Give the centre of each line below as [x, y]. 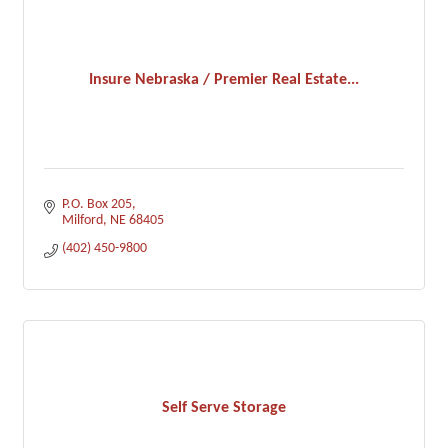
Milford [82, 220]
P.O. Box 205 [96, 204]
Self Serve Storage [224, 407]
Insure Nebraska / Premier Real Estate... [224, 79]
